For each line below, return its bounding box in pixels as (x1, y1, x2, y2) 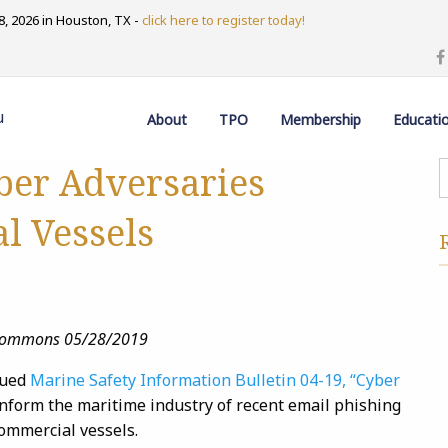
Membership (280, 109, 361, 129)
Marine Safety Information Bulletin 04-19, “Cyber (30, 369, 400, 391)
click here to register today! (142, 10, 305, 29)
